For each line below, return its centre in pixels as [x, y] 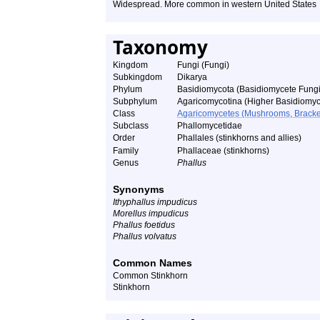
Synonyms [139, 189]
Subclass [131, 126]
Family [126, 151]
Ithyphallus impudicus [155, 202]
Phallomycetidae [210, 126]
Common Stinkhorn [150, 276]
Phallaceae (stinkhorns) [223, 151]
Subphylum [135, 101]
